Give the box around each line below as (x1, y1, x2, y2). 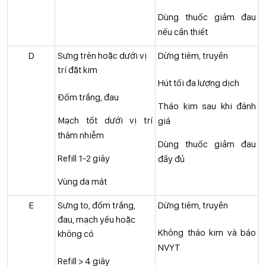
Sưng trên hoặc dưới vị (58, 50, 147, 61)
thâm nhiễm (58, 129, 104, 141)
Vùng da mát (58, 176, 107, 187)
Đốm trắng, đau (58, 91, 119, 103)
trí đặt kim (58, 64, 97, 75)
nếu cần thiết (158, 26, 208, 37)
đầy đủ (158, 153, 185, 164)
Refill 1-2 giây (58, 153, 110, 164)
